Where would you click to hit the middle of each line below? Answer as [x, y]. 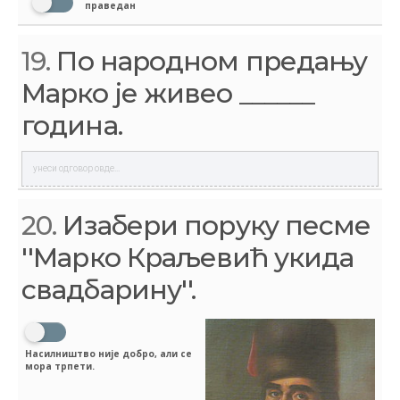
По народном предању [209, 62]
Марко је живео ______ [168, 94]
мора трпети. [60, 366]
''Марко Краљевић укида [188, 258]
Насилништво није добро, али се [108, 353]
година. [72, 126]
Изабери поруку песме [214, 226]
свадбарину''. [109, 290]
